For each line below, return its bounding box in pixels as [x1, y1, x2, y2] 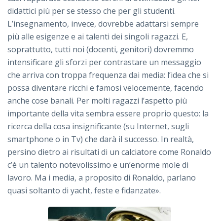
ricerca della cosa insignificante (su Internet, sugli [7, 121, 189, 132]
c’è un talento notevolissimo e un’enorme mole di [7, 159, 188, 171]
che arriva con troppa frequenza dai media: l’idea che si [7, 70, 209, 81]
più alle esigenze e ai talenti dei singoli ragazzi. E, [7, 31, 188, 42]
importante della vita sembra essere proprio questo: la [7, 108, 209, 119]
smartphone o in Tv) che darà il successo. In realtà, [7, 134, 194, 145]
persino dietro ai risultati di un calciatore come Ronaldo [7, 147, 211, 158]
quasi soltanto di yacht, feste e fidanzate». [7, 185, 161, 196]
